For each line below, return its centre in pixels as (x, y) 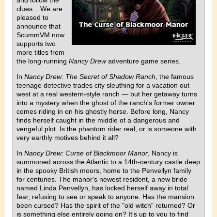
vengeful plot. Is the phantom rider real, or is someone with (107, 129)
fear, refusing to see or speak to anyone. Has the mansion (105, 196)
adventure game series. (143, 61)
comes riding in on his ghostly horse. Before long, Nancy (103, 111)
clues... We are (39, 8)
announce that (39, 26)
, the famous (175, 76)
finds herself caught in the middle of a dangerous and (98, 120)
